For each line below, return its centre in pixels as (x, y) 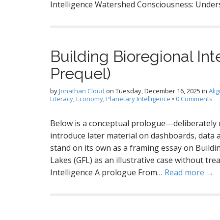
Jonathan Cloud (82, 91)
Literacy (62, 99)
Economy (90, 99)
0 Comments (194, 99)
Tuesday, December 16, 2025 (158, 91)
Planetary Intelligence (138, 99)
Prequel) (81, 73)
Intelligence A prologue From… (107, 172)
